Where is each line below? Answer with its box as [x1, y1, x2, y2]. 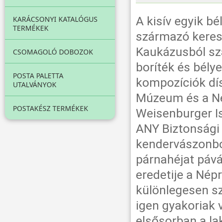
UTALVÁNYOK [13, 80, 56, 89]
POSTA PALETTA [13, 71, 63, 80]
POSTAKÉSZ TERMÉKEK [13, 104, 88, 113]
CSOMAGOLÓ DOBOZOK [13, 47, 93, 56]
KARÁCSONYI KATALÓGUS [13, 14, 98, 24]
